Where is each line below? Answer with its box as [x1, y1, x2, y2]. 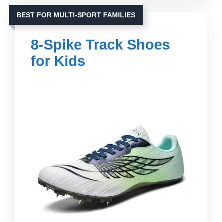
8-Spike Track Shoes [31, 36, 170, 53]
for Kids [31, 53, 85, 69]
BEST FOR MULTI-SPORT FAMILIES [16, 10, 135, 19]
